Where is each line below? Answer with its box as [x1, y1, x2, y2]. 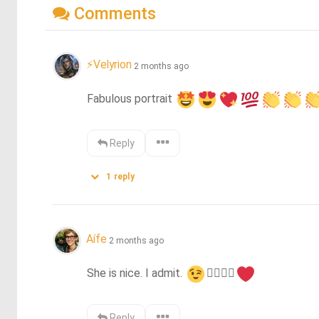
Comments [70, 3, 156, 23]
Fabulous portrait [87, 91, 176, 105]
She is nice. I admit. [87, 266, 186, 280]
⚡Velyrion [86, 58, 132, 72]
